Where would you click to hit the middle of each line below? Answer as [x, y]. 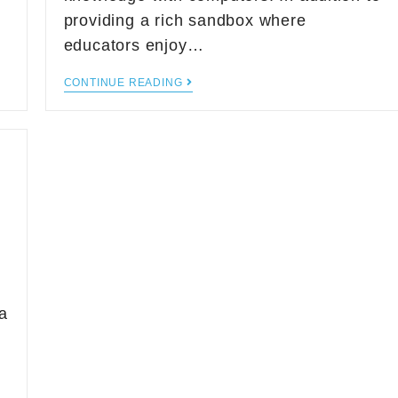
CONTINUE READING [123, 83]
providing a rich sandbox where [185, 20]
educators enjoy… [134, 45]
